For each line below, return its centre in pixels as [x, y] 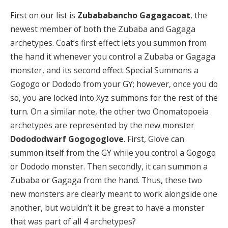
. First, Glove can [154, 139]
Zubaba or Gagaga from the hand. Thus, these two [106, 180]
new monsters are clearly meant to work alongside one [114, 194]
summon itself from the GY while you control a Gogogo [113, 153]
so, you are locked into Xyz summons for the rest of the [114, 98]
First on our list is [44, 16]
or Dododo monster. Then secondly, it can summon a [109, 167]
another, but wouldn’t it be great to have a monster [107, 208]
